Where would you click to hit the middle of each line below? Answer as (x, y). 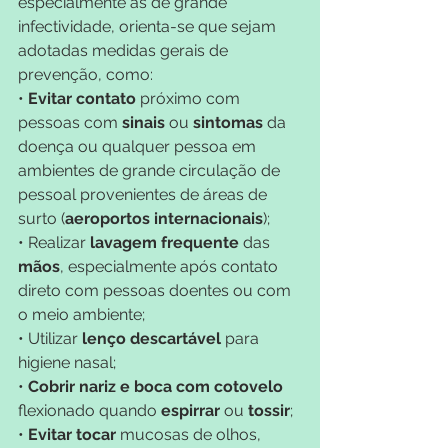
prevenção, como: (85, 74)
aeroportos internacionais (164, 218)
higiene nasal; (67, 362)
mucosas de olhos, (192, 434)
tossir (269, 410)
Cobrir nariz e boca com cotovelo (153, 386)
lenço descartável (149, 338)
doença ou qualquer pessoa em (139, 146)
